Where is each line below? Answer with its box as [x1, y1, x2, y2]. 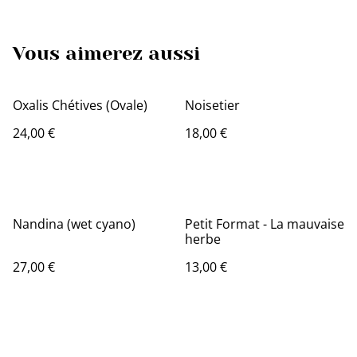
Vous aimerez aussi [13, 42, 200, 65]
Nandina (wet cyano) [13, 215, 135, 233]
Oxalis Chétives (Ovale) [13, 96, 147, 114]
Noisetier [185, 96, 240, 114]
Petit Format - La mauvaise [185, 215, 344, 233]
